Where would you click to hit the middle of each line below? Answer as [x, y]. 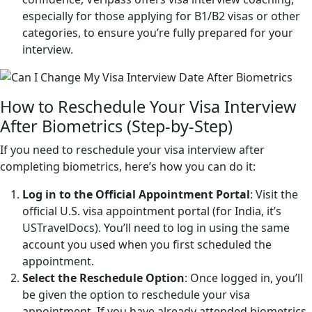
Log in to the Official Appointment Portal [136, 195]
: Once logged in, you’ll [244, 278]
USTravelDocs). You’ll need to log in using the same [156, 228]
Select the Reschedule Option [103, 278]
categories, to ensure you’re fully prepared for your [158, 33]
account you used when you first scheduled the [147, 245]
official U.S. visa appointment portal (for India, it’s [152, 211]
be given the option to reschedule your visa [136, 295]
